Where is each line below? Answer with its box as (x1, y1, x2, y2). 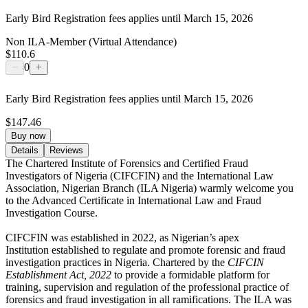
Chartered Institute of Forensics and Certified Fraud (25, 157, 248, 169)
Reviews (49, 144, 83, 155)
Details (11, 144, 38, 155)
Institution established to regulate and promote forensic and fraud (5, 243, 285, 256)
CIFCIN (228, 256, 264, 268)
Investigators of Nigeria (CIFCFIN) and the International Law (5, 169, 274, 181)
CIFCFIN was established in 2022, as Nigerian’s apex (5, 231, 239, 243)
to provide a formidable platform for (114, 268, 269, 280)
